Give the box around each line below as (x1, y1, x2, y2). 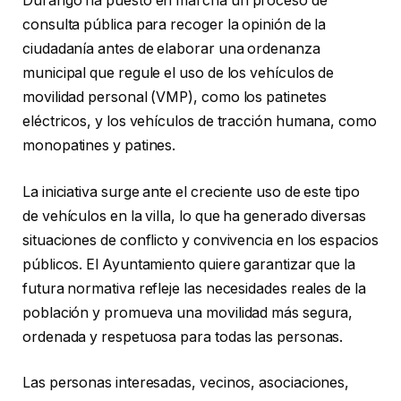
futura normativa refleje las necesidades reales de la (22, 279, 366, 297)
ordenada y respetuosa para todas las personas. (22, 328, 344, 346)
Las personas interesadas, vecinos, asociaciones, (22, 374, 350, 392)
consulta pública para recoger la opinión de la (22, 16, 327, 34)
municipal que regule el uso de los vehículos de (22, 64, 335, 82)
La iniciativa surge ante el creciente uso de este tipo (22, 183, 360, 200)
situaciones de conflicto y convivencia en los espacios (22, 231, 379, 249)
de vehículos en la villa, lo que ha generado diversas (22, 207, 366, 225)
